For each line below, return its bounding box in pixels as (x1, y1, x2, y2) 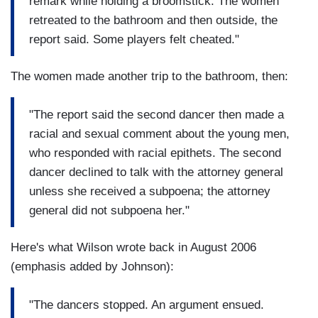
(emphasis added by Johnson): (11, 260, 174, 274)
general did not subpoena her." (29, 203, 190, 217)
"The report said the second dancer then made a (29, 107, 284, 121)
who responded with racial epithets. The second (29, 146, 281, 160)
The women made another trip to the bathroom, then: (11, 70, 288, 84)
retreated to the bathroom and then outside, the (29, 13, 278, 27)
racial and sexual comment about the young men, (29, 126, 290, 141)
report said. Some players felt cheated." (29, 32, 239, 46)
